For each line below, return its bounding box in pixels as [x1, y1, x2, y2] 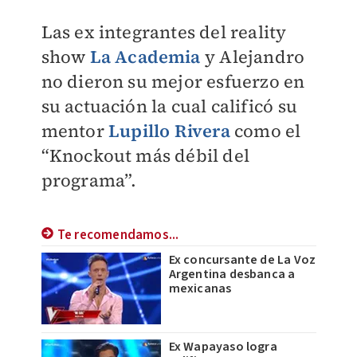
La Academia [89, 45, 201, 69]
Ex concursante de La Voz [168, 251, 316, 269]
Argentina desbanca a [168, 265, 296, 284]
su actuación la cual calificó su [41, 94, 297, 118]
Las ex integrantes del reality [41, 20, 287, 44]
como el [229, 119, 301, 143]
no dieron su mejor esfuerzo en [41, 69, 305, 93]
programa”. [41, 168, 137, 192]
